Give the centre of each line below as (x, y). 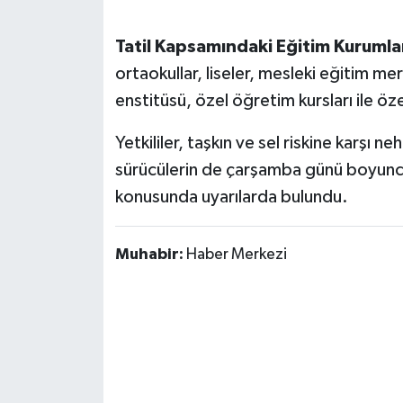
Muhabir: (150, 255)
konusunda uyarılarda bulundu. (231, 197)
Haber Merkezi (236, 255)
